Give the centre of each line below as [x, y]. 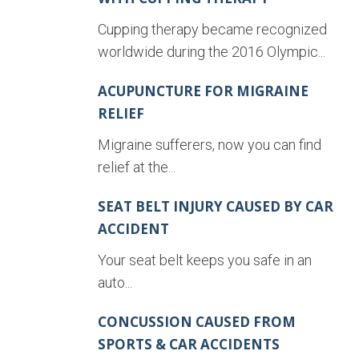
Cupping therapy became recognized [212, 30]
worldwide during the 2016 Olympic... [212, 52]
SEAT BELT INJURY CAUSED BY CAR [216, 207]
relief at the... [137, 167]
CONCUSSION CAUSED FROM [197, 322]
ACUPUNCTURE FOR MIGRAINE [203, 91]
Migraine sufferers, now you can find [210, 145]
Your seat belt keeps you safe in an [205, 260]
